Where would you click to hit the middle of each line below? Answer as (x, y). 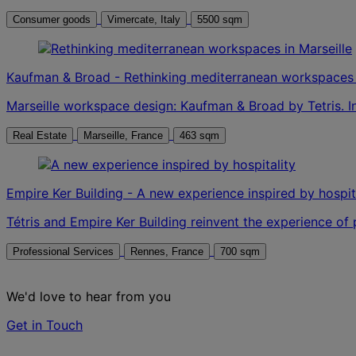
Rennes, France (188, 252)
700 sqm (240, 252)
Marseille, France (147, 136)
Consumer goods (52, 20)
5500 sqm (220, 20)
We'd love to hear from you (89, 297)
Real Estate (40, 136)
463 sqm (199, 136)
